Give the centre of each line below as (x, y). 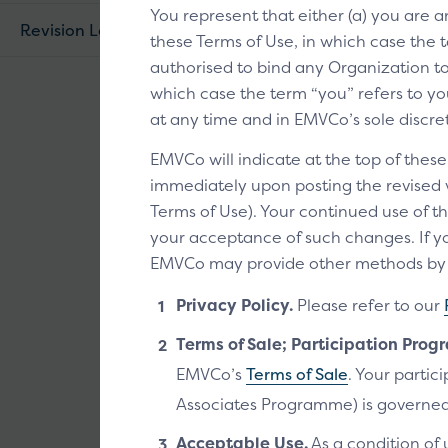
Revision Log (69, 30)
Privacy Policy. (234, 305)
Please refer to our (368, 305)
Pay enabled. (381, 201)
